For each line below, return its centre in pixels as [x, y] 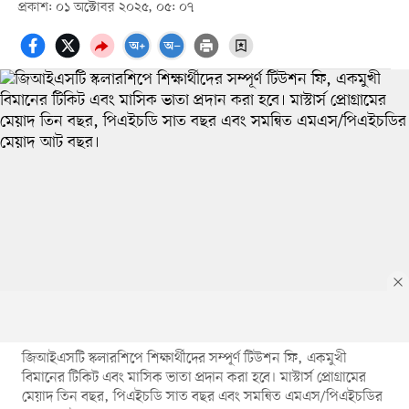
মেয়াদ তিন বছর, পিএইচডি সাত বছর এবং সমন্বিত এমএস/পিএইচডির [202, 397]
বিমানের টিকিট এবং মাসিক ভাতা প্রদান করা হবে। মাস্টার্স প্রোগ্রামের [194, 378]
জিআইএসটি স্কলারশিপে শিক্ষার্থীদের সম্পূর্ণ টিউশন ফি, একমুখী [184, 358]
